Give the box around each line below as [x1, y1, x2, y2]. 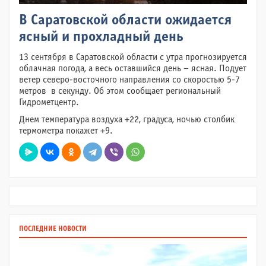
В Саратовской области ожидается [19, 14, 232, 27]
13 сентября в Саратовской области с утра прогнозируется [19, 53, 247, 62]
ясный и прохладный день [19, 31, 183, 44]
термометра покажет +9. [19, 126, 113, 135]
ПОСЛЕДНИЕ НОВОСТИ [19, 226, 87, 233]
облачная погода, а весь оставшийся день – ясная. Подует [19, 64, 246, 73]
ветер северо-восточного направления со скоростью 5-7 [19, 75, 240, 84]
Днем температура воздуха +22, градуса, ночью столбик [19, 115, 235, 124]
